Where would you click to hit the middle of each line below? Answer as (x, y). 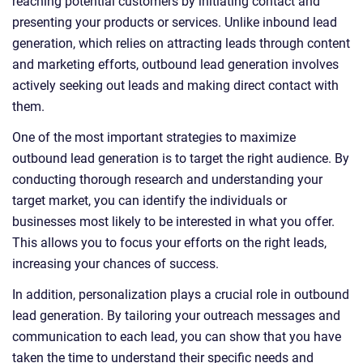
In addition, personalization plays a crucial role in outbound (181, 295)
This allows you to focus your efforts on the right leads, (169, 243)
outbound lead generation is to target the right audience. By (181, 159)
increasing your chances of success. (115, 264)
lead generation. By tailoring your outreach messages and (176, 316)
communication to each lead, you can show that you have (177, 337)
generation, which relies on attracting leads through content (181, 44)
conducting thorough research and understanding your (167, 180)
